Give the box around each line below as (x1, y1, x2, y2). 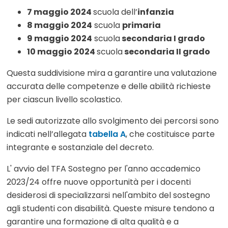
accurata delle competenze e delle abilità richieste (7, 80, 211, 93)
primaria (122, 19, 161, 32)
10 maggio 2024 (27, 46, 97, 58)
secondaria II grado (123, 46, 210, 58)
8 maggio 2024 (27, 19, 92, 32)
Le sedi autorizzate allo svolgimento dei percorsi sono (7, 115, 219, 127)
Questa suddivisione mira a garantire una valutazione (7, 67, 217, 79)
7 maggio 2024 (27, 6, 93, 18)
